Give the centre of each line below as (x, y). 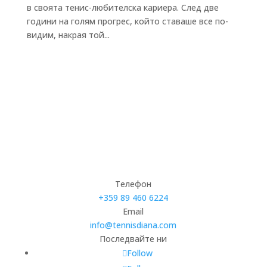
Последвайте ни (133, 238)
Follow (140, 253)
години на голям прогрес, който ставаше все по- (127, 21)
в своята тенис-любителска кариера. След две (122, 7)
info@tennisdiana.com (133, 225)
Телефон (133, 184)
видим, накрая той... (68, 35)
